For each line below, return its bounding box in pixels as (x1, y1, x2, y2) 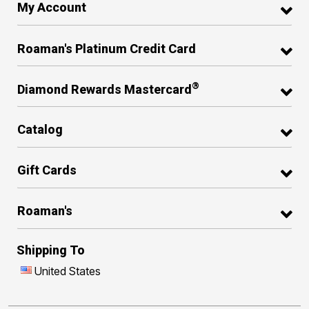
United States (34, 263, 101, 278)
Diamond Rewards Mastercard (17, 81, 192, 97)
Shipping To (17, 242, 85, 257)
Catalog (17, 122, 63, 137)
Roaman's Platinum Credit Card (17, 41, 196, 56)
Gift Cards (17, 163, 77, 178)
